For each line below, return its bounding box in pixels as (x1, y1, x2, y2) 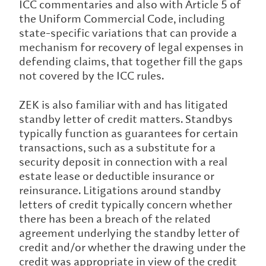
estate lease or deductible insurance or (19, 169, 214, 183)
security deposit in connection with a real (19, 154, 227, 169)
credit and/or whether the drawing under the (19, 240, 246, 255)
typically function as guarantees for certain (19, 126, 238, 141)
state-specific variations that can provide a (19, 26, 237, 40)
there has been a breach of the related (19, 211, 211, 226)
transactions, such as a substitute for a (19, 140, 216, 155)
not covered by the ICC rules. (19, 68, 164, 83)
